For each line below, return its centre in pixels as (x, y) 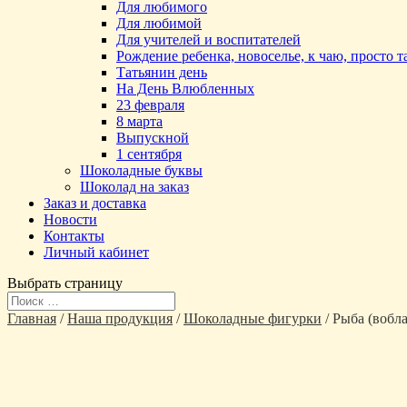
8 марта (139, 121)
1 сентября (149, 154)
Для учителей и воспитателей (208, 40)
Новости (70, 219)
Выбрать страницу (65, 283)
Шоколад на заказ (134, 187)
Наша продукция (120, 318)
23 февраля (150, 105)
